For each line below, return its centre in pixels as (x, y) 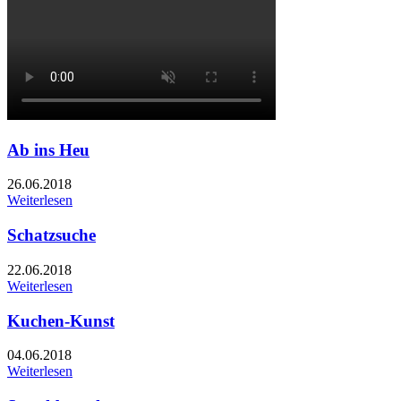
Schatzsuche (51, 235)
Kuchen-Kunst (61, 320)
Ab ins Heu (48, 149)
